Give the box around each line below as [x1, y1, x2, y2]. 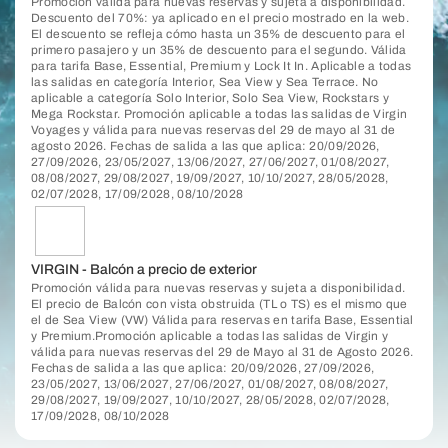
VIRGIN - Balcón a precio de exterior [31, 262, 257, 277]
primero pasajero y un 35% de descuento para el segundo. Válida [31, 43, 407, 57]
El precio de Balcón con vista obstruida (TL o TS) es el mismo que [31, 297, 408, 311]
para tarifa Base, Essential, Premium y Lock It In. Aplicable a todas [31, 59, 412, 73]
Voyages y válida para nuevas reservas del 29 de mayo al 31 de [31, 123, 396, 137]
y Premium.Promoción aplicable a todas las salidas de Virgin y [31, 329, 389, 343]
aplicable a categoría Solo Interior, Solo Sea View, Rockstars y [31, 91, 389, 105]
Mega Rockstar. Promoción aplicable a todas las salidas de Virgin [31, 107, 408, 121]
